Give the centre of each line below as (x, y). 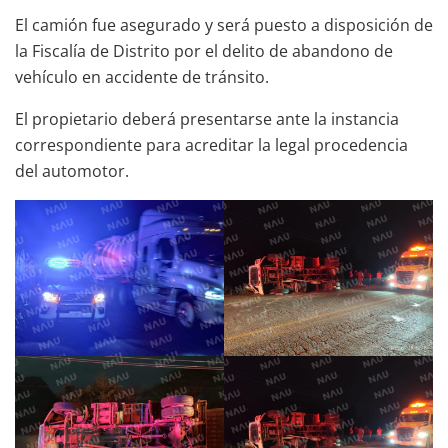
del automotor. (72, 170)
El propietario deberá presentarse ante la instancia (207, 118)
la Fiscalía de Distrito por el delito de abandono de (204, 50)
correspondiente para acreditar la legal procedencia (211, 144)
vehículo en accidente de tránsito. (142, 76)
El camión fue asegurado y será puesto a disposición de (224, 24)
